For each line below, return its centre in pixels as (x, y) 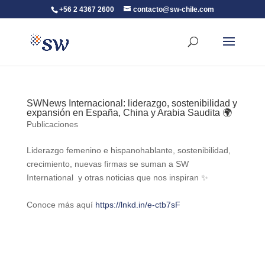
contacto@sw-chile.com (173, 9)
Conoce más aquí (61, 205)
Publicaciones (52, 124)
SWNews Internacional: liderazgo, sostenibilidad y (132, 103)
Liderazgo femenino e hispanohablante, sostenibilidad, (128, 150)
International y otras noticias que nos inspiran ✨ (117, 177)
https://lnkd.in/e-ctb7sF (138, 205)
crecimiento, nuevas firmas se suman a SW (107, 164)
